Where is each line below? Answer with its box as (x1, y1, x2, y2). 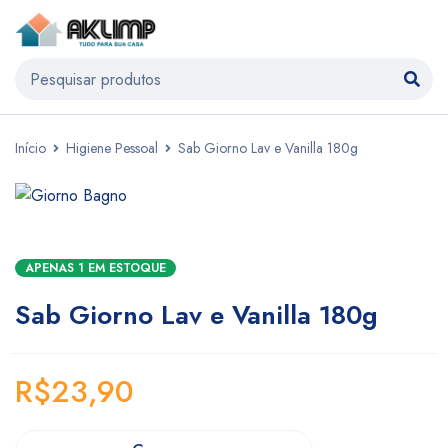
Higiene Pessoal (66, 138, 158, 158)
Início (15, 138, 46, 158)
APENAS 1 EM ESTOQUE (25, 259, 166, 277)
